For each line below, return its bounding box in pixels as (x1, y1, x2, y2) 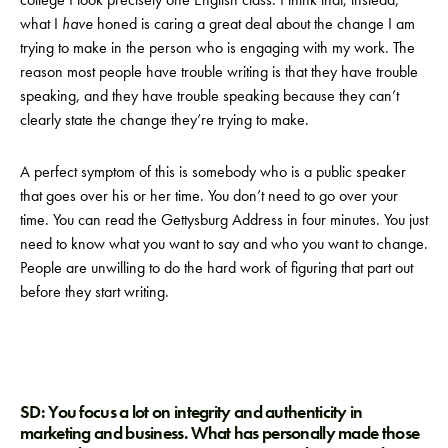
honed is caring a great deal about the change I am (93, 12, 415, 34)
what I (20, 12, 62, 34)
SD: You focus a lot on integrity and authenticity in (20, 400, 363, 423)
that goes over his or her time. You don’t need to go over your (20, 184, 398, 206)
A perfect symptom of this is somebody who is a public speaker (20, 160, 406, 182)
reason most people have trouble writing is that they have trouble (20, 60, 418, 82)
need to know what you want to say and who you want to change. (20, 232, 428, 254)
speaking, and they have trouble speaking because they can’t (20, 84, 399, 106)
